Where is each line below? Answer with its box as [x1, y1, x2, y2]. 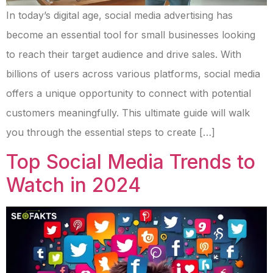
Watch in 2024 [6, 173, 141, 197]
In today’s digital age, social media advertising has [6, 9, 233, 22]
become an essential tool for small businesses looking [6, 29, 255, 41]
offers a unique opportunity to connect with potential [6, 87, 251, 100]
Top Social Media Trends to [6, 150, 255, 174]
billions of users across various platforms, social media [6, 68, 260, 80]
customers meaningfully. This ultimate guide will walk [6, 107, 250, 119]
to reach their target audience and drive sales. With [6, 48, 241, 61]
